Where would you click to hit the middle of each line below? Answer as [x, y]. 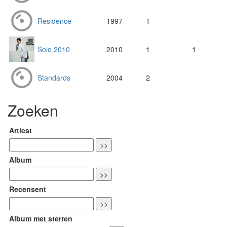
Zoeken [33, 110]
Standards [54, 78]
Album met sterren [41, 219]
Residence [54, 21]
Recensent [28, 189]
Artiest [21, 130]
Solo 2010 [54, 49]
